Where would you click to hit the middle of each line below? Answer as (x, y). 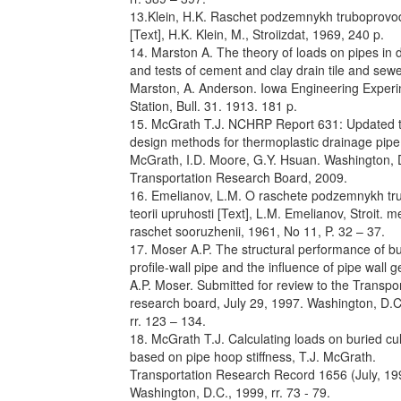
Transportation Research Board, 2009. (239, 177)
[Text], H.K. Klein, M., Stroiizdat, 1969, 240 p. (257, 34)
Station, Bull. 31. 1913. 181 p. (213, 106)
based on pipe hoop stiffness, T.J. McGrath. (253, 356)
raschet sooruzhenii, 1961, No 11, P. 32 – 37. (257, 231)
